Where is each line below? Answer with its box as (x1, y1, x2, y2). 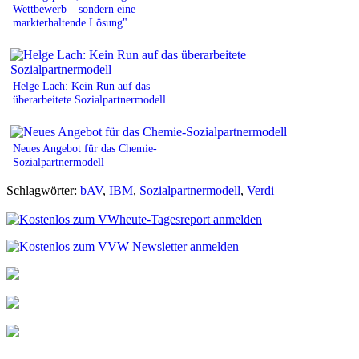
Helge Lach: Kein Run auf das (13, 79, 150, 92)
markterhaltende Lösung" (13, 15, 127, 29)
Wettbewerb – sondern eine (13, 2, 135, 15)
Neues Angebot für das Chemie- (13, 141, 157, 155)
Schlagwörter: (6, 183, 80, 197)
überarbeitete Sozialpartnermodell (13, 92, 166, 106)
